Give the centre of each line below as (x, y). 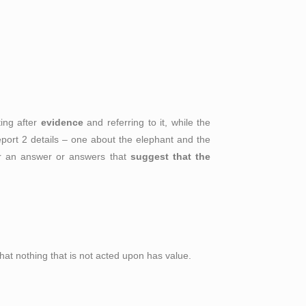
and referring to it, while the (147, 123)
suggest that (161, 157)
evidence (62, 123)
